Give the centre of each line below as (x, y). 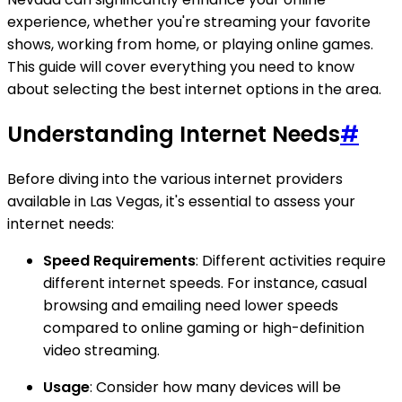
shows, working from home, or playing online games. (190, 44)
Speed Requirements (119, 260)
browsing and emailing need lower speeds (191, 305)
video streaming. (101, 350)
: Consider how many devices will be (215, 387)
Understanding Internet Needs (174, 134)
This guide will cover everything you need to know (181, 66)
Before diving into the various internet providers (175, 179)
